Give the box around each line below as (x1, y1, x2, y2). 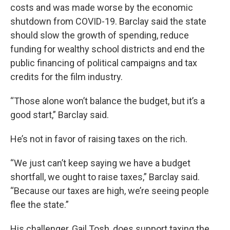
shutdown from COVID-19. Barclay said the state (10, 16, 206, 27)
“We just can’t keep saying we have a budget (10, 158, 190, 169)
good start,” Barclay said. (10, 109, 109, 121)
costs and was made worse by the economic (10, 2, 193, 13)
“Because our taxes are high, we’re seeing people (10, 185, 209, 197)
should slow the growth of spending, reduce (10, 30, 189, 41)
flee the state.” (10, 199, 69, 210)
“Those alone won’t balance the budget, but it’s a (10, 95, 205, 107)
